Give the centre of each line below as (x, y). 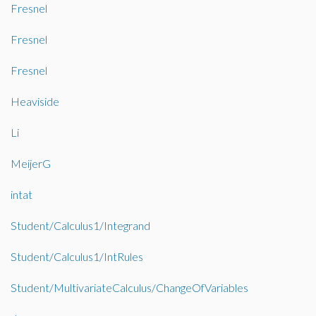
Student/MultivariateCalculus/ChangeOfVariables (129, 287)
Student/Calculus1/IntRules (77, 256)
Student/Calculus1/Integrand (80, 225)
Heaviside (35, 101)
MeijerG (31, 163)
